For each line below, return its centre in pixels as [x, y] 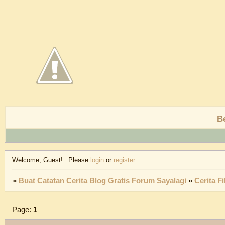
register [124, 160]
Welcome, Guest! [37, 160]
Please [79, 160]
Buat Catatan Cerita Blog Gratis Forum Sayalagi [103, 181]
